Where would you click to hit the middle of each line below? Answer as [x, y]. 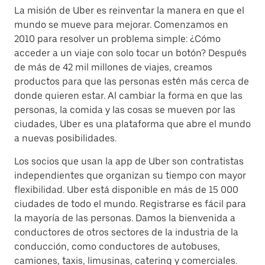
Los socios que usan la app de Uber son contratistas [129, 161]
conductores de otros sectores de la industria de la [126, 232]
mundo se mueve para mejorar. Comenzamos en [121, 25]
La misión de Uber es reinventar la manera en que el [129, 10]
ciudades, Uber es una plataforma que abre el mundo [132, 124]
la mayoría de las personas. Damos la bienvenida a [125, 218]
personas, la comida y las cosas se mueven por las [125, 110]
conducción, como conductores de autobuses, [117, 246]
